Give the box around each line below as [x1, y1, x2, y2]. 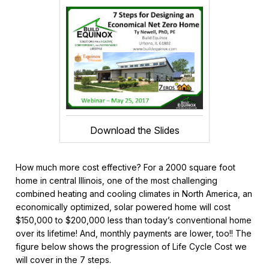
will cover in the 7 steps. [16, 255, 112, 265]
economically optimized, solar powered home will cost [16, 202, 231, 212]
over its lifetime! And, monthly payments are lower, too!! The [16, 228, 252, 238]
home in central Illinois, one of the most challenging [16, 175, 218, 186]
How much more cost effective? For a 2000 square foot [16, 162, 236, 172]
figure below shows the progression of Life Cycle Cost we [16, 241, 247, 252]
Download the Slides [89, 124, 180, 136]
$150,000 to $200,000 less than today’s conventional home [16, 215, 252, 225]
